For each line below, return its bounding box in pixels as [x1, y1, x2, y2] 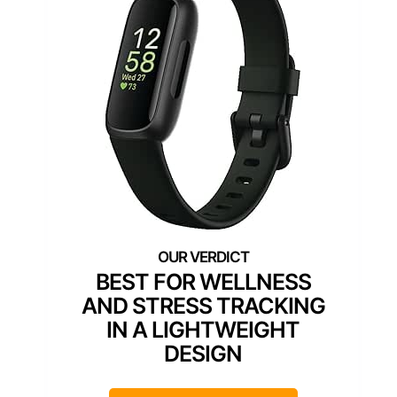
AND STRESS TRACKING [81, 292, 325, 319]
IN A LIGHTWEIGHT [106, 315, 300, 343]
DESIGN [164, 339, 242, 367]
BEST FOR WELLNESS [95, 268, 311, 295]
